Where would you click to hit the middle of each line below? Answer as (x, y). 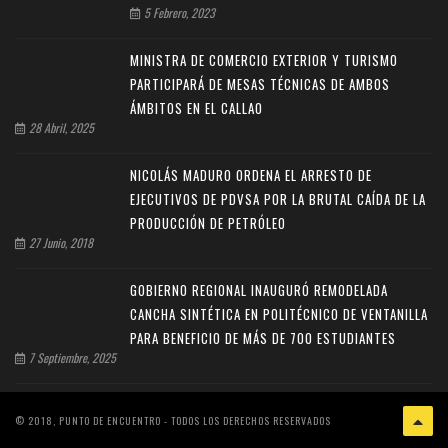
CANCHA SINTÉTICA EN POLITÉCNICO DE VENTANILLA (279, 314)
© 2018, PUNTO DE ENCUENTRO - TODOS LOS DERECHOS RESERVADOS (173, 421)
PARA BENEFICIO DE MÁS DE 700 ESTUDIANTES (263, 338)
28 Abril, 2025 (60, 128)
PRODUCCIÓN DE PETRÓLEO (208, 223)
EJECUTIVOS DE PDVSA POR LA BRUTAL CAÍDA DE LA (278, 199)
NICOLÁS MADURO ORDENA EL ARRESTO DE (251, 175)
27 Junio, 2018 (59, 243)
